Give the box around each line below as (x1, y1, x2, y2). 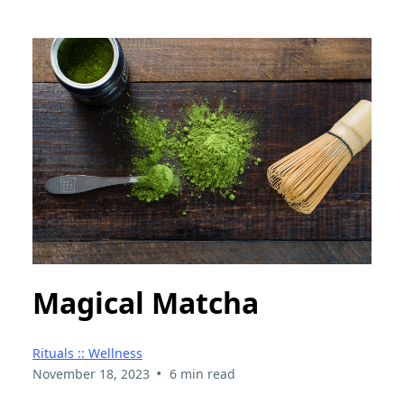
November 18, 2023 (32, 364, 150, 382)
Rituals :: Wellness (32, 344, 142, 362)
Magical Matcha (32, 283, 259, 323)
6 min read (169, 364, 235, 382)
